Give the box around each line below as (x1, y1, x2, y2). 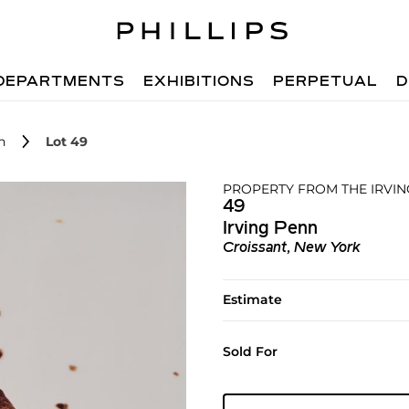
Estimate (222, 291, 282, 308)
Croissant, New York (222, 241, 361, 256)
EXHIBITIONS (143, 75, 256, 89)
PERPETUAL (273, 75, 379, 89)
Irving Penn (222, 220, 318, 238)
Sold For (222, 343, 278, 360)
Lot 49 (46, 133, 88, 150)
